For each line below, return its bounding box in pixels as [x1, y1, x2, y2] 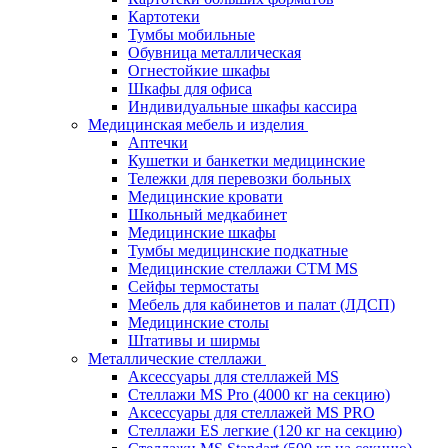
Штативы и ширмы [128, 331, 260, 349]
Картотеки [128, 7, 200, 25]
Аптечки [128, 133, 188, 151]
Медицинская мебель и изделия [88, 115, 304, 133]
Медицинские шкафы [128, 223, 276, 241]
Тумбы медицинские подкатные [128, 241, 348, 259]
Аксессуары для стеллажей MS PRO [128, 403, 375, 421]
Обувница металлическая [128, 43, 301, 61]
